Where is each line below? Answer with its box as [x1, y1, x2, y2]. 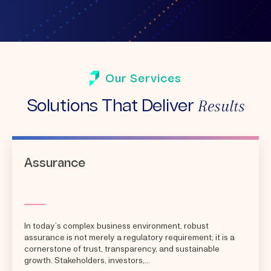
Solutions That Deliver [26, 99, 198, 115]
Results [197, 96, 245, 115]
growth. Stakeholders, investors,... [24, 254, 150, 265]
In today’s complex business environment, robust [24, 220, 209, 230]
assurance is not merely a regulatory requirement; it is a [24, 231, 235, 242]
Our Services [105, 74, 181, 85]
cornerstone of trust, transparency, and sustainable [24, 243, 220, 253]
